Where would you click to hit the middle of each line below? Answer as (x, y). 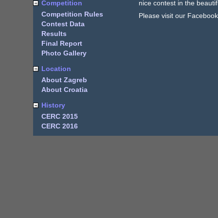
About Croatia (64, 90)
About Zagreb (64, 80)
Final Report (62, 43)
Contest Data (63, 24)
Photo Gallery (64, 53)
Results (54, 34)
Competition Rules (72, 14)
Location (56, 69)
